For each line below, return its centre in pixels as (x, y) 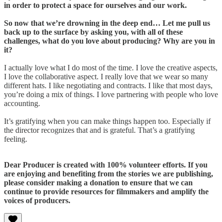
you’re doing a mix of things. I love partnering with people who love (111, 94)
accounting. (23, 103)
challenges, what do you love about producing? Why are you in (110, 41)
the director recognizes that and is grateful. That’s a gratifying (99, 130)
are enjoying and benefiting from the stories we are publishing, (109, 173)
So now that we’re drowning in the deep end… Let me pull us (107, 23)
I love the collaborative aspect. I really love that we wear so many (106, 76)
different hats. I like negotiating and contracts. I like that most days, (108, 85)
